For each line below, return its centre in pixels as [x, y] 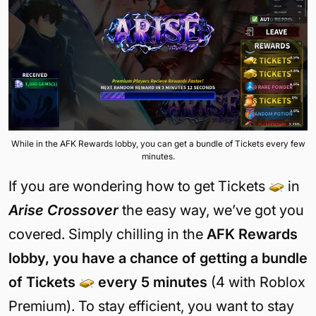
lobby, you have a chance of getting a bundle [158, 258]
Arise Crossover [63, 210]
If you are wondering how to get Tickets [139, 186]
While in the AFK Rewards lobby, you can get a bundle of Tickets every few [158, 143]
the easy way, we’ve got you [211, 210]
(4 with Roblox [256, 282]
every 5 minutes [153, 282]
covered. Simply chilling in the [108, 234]
